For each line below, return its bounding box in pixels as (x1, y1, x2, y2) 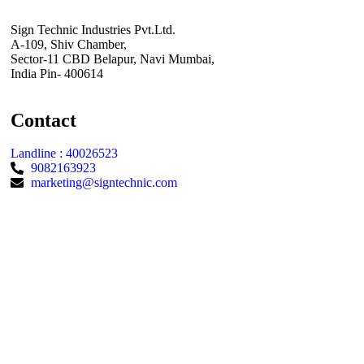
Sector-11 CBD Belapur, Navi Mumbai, (10, 51, 214, 66)
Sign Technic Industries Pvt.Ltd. (10, 22, 175, 37)
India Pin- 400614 (10, 66, 103, 80)
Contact (10, 109, 76, 131)
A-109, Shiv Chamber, (10, 37, 127, 51)
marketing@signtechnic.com (30, 175, 177, 189)
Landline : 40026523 (10, 145, 118, 160)
